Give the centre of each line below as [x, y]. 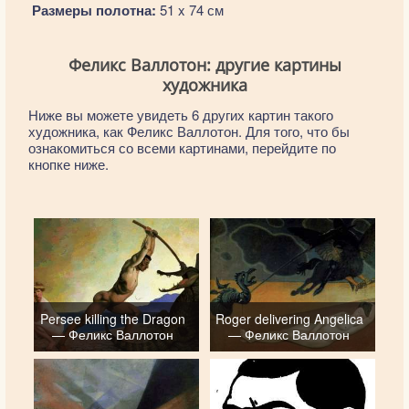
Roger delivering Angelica [289, 318]
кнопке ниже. [68, 163]
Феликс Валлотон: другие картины [204, 64]
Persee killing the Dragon [113, 318]
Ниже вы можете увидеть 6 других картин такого [181, 114]
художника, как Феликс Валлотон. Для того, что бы [189, 131]
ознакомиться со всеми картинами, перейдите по [182, 147]
